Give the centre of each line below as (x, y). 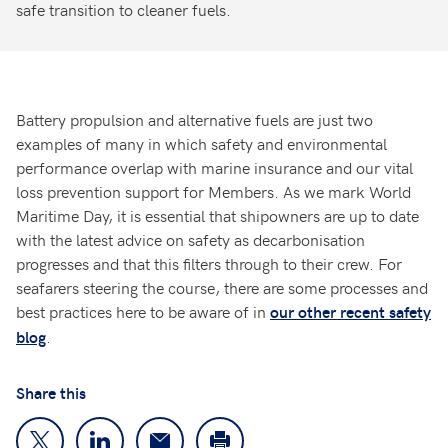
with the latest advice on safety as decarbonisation (190, 238)
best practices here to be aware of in (143, 310)
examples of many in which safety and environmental (201, 142)
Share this (51, 392)
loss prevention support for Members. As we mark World (213, 190)
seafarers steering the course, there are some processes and (222, 286)
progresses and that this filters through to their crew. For (209, 262)
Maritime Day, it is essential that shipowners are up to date (217, 214)
